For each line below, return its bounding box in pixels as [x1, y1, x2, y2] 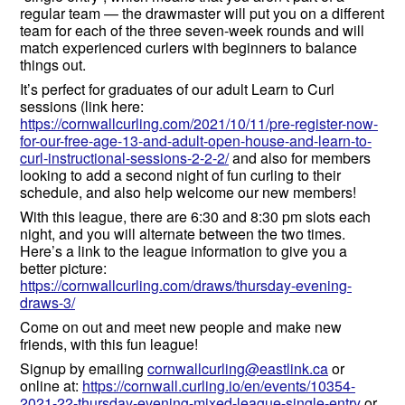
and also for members [229, 147, 371, 169]
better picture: [20, 258, 107, 279]
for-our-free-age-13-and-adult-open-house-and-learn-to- [20, 130, 372, 152]
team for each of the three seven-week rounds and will [20, 20, 364, 42]
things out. [20, 54, 86, 76]
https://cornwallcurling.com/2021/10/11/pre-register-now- [20, 113, 378, 135]
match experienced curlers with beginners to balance [20, 37, 357, 59]
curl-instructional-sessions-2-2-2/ [20, 147, 229, 169]
